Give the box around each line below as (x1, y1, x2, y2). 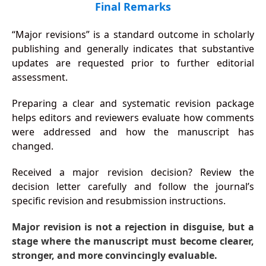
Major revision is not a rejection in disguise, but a (11, 220, 255, 234)
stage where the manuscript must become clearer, (11, 235, 255, 248)
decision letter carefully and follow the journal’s (11, 180, 255, 194)
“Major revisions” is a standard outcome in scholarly (11, 28, 255, 42)
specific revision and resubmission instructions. (11, 194, 226, 208)
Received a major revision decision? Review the (11, 166, 255, 179)
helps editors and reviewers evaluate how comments (11, 111, 255, 125)
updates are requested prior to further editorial (11, 56, 255, 70)
